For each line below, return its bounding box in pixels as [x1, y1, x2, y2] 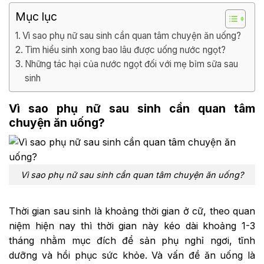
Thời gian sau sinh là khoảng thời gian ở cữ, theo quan [9, 204, 255, 217]
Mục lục [15, 9, 57, 24]
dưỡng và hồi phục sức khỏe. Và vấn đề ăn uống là [9, 249, 255, 261]
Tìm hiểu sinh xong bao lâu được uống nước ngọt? [25, 44, 226, 55]
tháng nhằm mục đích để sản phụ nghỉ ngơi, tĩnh [9, 234, 255, 246]
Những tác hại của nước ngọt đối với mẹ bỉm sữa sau [25, 58, 239, 70]
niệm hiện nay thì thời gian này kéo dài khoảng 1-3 [9, 219, 255, 232]
